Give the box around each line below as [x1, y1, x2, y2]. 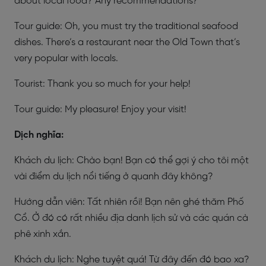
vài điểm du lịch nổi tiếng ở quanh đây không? [14, 171, 213, 182]
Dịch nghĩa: [14, 129, 64, 140]
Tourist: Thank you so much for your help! [14, 78, 191, 89]
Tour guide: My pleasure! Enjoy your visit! [14, 104, 186, 115]
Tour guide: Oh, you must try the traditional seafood [14, 21, 238, 31]
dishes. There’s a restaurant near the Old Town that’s [14, 37, 240, 47]
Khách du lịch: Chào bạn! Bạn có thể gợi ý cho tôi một [14, 155, 249, 166]
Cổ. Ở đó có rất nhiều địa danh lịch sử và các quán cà [14, 213, 248, 223]
